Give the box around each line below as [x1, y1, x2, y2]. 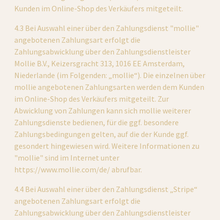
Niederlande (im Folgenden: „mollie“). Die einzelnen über [14, 70, 206, 80]
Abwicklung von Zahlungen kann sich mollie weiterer [14, 106, 192, 115]
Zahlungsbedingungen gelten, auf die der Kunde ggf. [14, 129, 189, 139]
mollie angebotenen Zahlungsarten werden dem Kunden [14, 82, 205, 92]
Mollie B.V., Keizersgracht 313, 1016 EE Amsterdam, [14, 58, 185, 68]
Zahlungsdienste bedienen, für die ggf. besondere [14, 117, 179, 127]
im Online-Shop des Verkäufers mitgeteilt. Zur [14, 94, 169, 104]
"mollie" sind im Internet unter [14, 153, 120, 163]
